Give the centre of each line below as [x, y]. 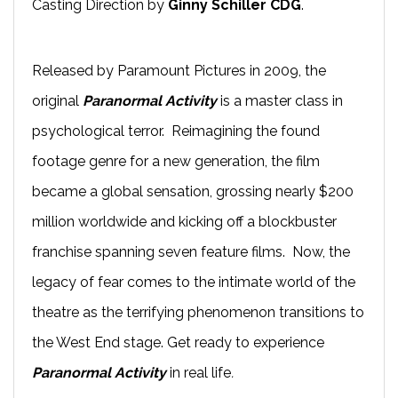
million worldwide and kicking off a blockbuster [184, 221]
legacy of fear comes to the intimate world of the [194, 282]
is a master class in [282, 100]
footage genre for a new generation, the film [176, 161]
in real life [199, 372]
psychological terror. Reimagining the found [176, 131]
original [57, 100]
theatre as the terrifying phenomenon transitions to [198, 312]
